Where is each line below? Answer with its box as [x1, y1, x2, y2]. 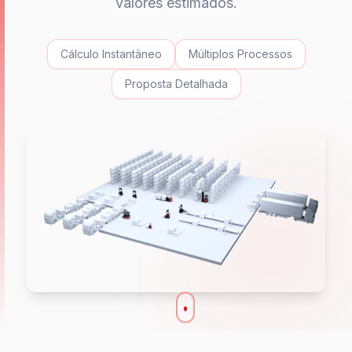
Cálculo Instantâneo [60, 47, 162, 60]
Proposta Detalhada [124, 77, 228, 90]
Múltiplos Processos [188, 47, 292, 60]
